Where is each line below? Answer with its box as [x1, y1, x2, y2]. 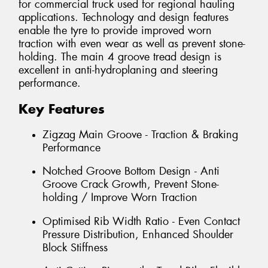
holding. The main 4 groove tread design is [19, 50, 221, 65]
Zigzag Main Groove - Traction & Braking [42, 127, 238, 142]
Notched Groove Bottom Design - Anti [42, 164, 220, 179]
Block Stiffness [42, 240, 108, 255]
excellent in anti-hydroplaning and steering [19, 63, 218, 78]
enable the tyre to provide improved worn [19, 23, 212, 38]
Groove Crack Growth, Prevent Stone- [42, 177, 219, 192]
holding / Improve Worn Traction [42, 190, 197, 205]
